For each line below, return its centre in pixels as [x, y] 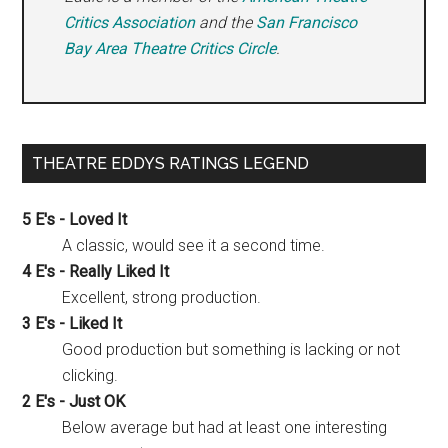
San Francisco [307, 23]
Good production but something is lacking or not [231, 350]
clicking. [90, 376]
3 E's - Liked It [72, 324]
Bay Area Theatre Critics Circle [170, 49]
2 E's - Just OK [74, 402]
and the [226, 23]
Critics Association [130, 23]
